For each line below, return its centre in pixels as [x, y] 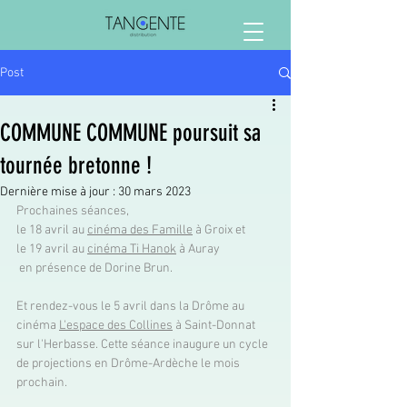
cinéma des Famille [140, 230]
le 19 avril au [52, 249]
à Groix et [220, 230]
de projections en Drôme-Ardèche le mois [129, 364]
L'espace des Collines [116, 326]
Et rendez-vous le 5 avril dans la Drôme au [132, 307]
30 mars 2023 [154, 192]
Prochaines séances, [74, 211]
